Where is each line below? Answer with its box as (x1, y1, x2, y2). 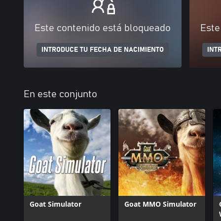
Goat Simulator (30, 199, 81, 209)
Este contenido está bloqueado (35, 23, 171, 33)
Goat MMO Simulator (124, 199, 196, 209)
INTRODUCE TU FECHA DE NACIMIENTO (41, 46, 164, 53)
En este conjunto (24, 89, 97, 99)
